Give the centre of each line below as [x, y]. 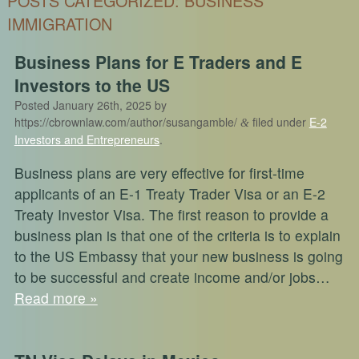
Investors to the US [92, 85]
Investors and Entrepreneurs [87, 140]
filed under [279, 122]
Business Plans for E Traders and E [158, 62]
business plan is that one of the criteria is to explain [177, 235]
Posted [33, 105]
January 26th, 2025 [102, 105]
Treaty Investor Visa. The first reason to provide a [171, 214]
